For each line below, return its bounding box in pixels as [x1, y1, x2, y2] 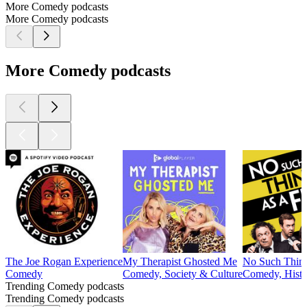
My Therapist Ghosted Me [123, 256, 237, 268]
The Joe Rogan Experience [5, 256, 123, 268]
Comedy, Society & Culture [123, 268, 243, 280]
